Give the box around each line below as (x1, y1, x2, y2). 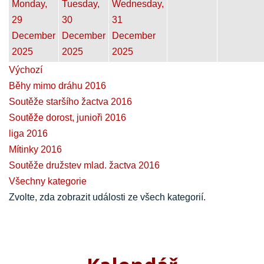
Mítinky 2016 (9, 144, 62, 154)
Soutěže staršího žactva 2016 (9, 96, 132, 107)
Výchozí (9, 64, 42, 75)
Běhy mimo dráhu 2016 (9, 80, 106, 91)
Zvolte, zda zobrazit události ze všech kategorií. (9, 192, 206, 202)
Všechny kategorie (9, 176, 87, 186)
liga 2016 (9, 128, 48, 138)
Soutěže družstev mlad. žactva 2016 (9, 160, 160, 170)
